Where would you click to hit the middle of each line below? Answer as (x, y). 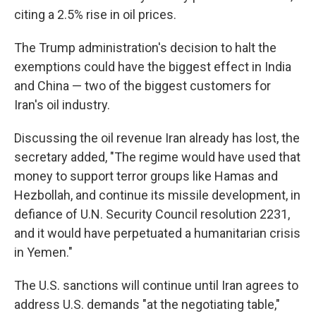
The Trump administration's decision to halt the (145, 48)
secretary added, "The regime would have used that (157, 157)
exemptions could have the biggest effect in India (153, 67)
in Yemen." (43, 252)
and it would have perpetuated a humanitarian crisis (157, 233)
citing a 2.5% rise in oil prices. (95, 14)
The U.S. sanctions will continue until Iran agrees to (156, 285)
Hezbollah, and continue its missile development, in (157, 195)
